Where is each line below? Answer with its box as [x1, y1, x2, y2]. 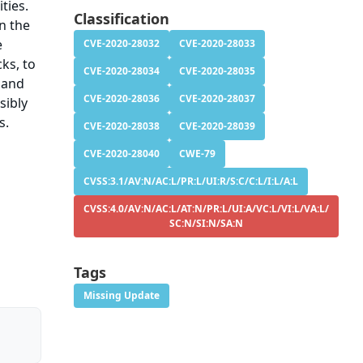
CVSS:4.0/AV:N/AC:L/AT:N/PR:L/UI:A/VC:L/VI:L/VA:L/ [83, 202, 329, 216]
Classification [73, 9, 169, 29]
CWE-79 [178, 147, 216, 161]
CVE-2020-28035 [178, 64, 255, 79]
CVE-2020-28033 [178, 36, 255, 51]
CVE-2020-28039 [178, 119, 255, 134]
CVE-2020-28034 [83, 64, 160, 79]
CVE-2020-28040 [83, 147, 160, 161]
